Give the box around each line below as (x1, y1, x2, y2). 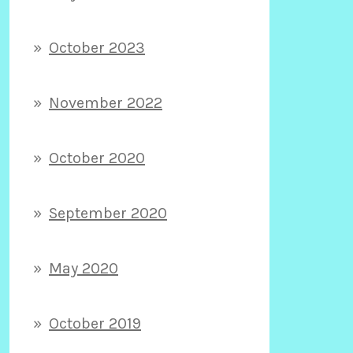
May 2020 (49, 258, 118, 277)
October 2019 (49, 314, 141, 333)
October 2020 (49, 148, 145, 167)
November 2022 (49, 93, 162, 112)
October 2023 (49, 38, 145, 57)
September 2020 (49, 203, 167, 222)
